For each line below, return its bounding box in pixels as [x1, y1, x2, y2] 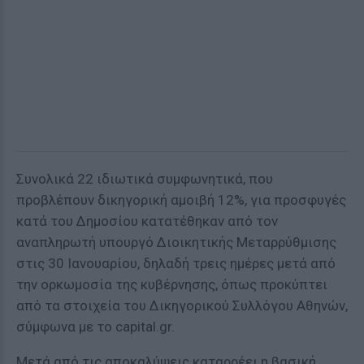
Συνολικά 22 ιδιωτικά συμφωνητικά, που [16, 171, 273, 187]
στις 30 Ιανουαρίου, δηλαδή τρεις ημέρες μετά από [16, 255, 336, 271]
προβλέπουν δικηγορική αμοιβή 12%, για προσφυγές [16, 192, 346, 208]
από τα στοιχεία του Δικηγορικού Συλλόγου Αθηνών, [16, 297, 348, 314]
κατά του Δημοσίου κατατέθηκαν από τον [16, 213, 278, 229]
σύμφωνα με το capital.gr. [16, 318, 175, 335]
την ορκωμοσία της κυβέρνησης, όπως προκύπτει [16, 276, 327, 292]
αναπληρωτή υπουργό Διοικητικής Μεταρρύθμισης [16, 234, 336, 250]
